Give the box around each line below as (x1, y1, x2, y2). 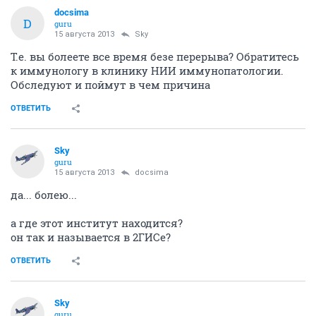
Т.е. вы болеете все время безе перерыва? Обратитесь (11, 49, 299, 63)
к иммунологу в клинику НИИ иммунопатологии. (11, 63, 284, 78)
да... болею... (11, 188, 77, 202)
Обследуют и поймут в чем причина (11, 78, 210, 92)
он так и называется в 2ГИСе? (11, 230, 171, 244)
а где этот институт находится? (11, 216, 183, 230)
